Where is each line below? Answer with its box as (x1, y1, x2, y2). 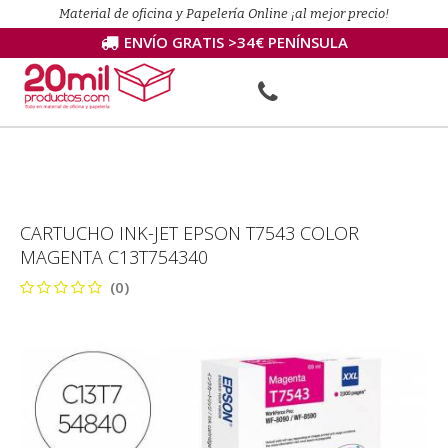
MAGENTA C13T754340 (20, 245, 208, 269)
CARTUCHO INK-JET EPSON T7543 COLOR (20, 221, 359, 245)
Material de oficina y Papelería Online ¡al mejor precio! (59, 6, 389, 21)
